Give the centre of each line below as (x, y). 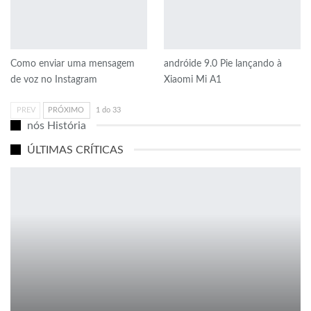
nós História (57, 125)
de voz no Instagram (54, 79)
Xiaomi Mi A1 (193, 79)
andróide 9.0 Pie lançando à (223, 64)
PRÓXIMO (66, 110)
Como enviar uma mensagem (73, 64)
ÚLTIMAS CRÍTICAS (75, 150)
